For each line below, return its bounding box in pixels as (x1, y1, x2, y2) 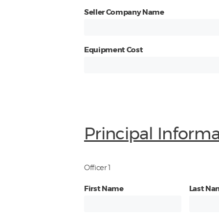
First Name (84, 185, 124, 193)
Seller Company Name (84, 9, 164, 17)
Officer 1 (84, 164, 111, 172)
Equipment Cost (84, 46, 143, 54)
